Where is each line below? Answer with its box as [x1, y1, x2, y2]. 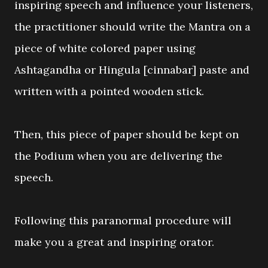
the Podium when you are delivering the [14, 149, 223, 163]
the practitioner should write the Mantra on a [14, 20, 251, 33]
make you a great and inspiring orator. [14, 235, 214, 249]
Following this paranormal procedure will [14, 214, 232, 227]
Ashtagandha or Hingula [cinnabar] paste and [14, 63, 249, 77]
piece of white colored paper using [14, 41, 196, 55]
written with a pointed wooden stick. [14, 84, 204, 98]
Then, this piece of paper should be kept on [14, 127, 239, 141]
